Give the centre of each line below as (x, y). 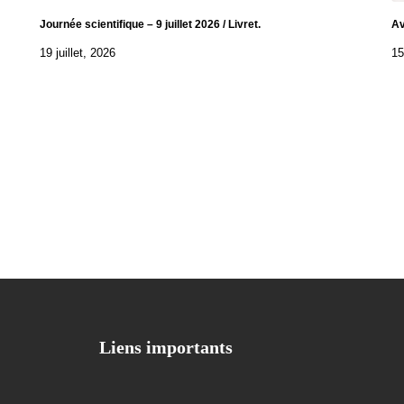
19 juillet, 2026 (78, 53)
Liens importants (166, 347)
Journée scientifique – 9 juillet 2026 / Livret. (150, 25)
